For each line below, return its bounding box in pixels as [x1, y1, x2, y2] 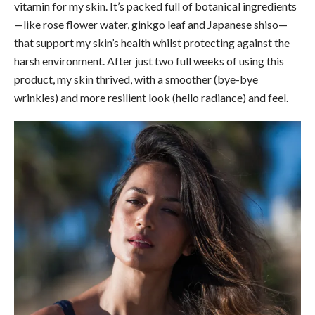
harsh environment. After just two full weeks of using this [14, 53, 284, 67]
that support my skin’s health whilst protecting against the [14, 35, 290, 49]
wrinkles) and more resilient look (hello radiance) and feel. [14, 90, 288, 104]
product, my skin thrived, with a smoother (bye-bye [14, 72, 258, 86]
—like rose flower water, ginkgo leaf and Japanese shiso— [14, 17, 288, 31]
